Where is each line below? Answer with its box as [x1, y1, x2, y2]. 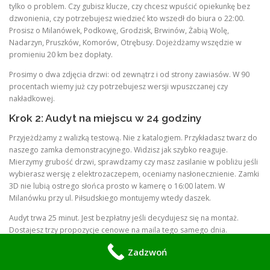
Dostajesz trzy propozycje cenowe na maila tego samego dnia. [9, 225, 227, 236]
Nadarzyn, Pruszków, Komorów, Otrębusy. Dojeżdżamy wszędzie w [9, 37, 242, 48]
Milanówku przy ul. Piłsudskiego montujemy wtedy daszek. [9, 193, 211, 204]
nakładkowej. [9, 93, 55, 104]
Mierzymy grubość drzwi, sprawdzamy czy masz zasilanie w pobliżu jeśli [9, 157, 258, 168]
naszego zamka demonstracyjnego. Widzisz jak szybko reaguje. [9, 145, 228, 155]
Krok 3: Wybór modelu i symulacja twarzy [9, 243, 218, 256]
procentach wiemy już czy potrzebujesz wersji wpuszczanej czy [9, 81, 228, 92]
